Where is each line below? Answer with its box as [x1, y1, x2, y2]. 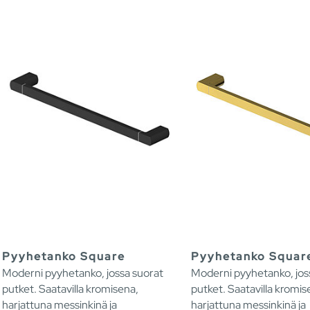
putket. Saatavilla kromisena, [2, 281, 138, 296]
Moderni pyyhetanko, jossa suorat [2, 265, 163, 280]
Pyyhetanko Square [2, 248, 125, 264]
